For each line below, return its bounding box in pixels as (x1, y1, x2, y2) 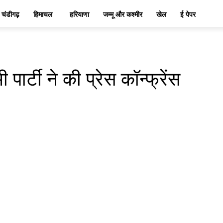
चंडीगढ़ (1, 9, 19, 19)
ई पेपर (180, 9, 196, 19)
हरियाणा (70, 9, 89, 19)
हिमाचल (33, 9, 52, 19)
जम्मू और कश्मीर (103, 9, 142, 19)
